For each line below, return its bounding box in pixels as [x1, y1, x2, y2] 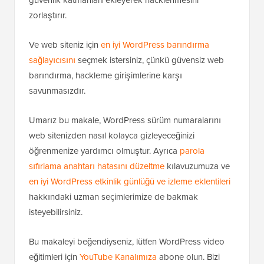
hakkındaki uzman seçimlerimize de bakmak [29, 233, 198, 246]
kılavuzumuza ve [164, 202, 230, 216]
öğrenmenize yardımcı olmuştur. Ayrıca [29, 187, 180, 200]
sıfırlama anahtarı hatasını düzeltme [29, 202, 164, 216]
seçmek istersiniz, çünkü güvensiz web [75, 96, 224, 110]
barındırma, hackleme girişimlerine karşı [29, 111, 182, 125]
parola [180, 187, 204, 200]
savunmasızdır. [29, 127, 85, 140]
